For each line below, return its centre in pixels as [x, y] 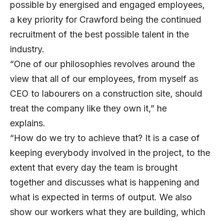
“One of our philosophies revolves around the [102, 64]
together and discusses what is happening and [105, 183]
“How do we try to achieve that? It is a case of [105, 138]
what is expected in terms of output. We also [101, 197]
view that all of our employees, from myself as [104, 79]
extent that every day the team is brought [94, 168]
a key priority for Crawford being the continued [106, 20]
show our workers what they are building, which [108, 212]
